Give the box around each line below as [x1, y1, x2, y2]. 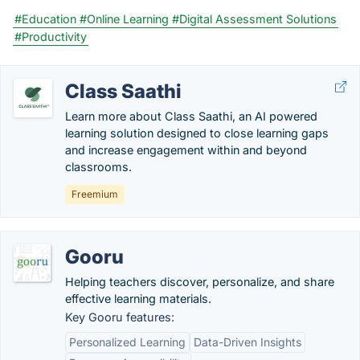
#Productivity [14, 30, 87, 43]
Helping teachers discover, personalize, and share [65, 275, 334, 288]
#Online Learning [80, 12, 169, 26]
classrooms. [65, 160, 132, 174]
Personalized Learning [69, 335, 186, 349]
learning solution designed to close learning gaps [65, 126, 329, 140]
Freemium [72, 188, 118, 200]
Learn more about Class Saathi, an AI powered [65, 109, 317, 123]
